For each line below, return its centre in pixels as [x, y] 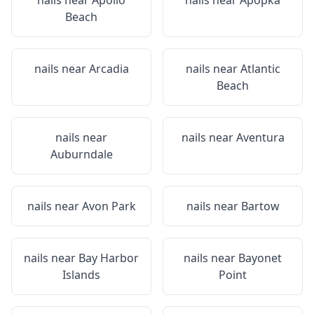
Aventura [260, 137]
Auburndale [81, 154]
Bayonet [260, 258]
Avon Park [109, 206]
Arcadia [109, 69]
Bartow [260, 206]
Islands [81, 275]
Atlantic [260, 69]
